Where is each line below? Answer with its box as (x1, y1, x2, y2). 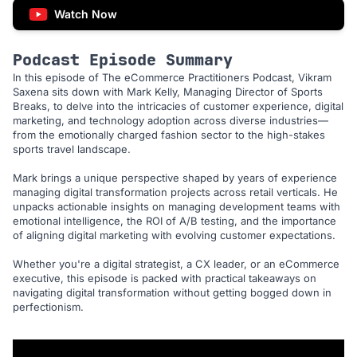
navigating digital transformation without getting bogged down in (13, 286, 331, 300)
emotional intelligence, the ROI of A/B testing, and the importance (13, 214, 336, 228)
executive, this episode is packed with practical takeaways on (13, 272, 316, 285)
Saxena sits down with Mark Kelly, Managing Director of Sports (13, 85, 323, 99)
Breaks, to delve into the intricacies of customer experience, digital (13, 100, 343, 113)
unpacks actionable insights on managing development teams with (13, 200, 340, 214)
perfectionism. (13, 300, 84, 314)
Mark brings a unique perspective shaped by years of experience (13, 171, 337, 185)
